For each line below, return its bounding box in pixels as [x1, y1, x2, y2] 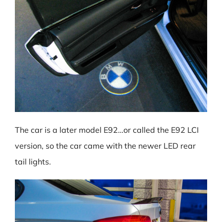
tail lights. [15, 157, 51, 166]
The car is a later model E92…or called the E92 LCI [15, 125, 199, 135]
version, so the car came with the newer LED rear [15, 141, 196, 151]
